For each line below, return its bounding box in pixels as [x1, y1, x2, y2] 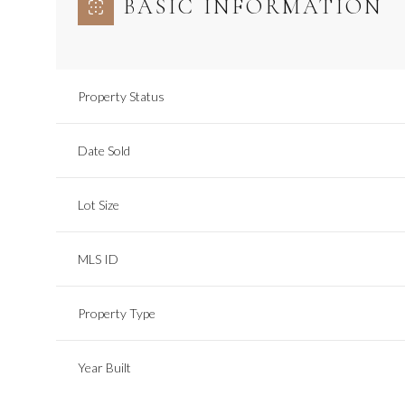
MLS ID [78, 250, 118, 267]
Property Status [78, 88, 165, 104]
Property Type [78, 305, 155, 321]
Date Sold [78, 142, 130, 158]
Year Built [78, 359, 131, 375]
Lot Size [78, 196, 119, 212]
